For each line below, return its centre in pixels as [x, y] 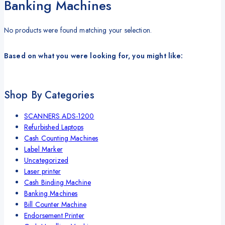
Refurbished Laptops [54, 127]
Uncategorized [46, 160]
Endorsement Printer [54, 215]
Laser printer [42, 171]
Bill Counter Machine [55, 204]
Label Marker [43, 149]
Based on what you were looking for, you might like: [94, 56]
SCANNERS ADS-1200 [59, 116]
